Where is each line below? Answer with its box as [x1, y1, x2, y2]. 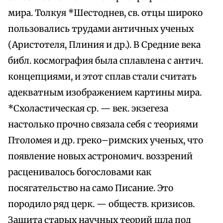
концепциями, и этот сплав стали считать [8, 71, 197, 83]
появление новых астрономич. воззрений [8, 151, 193, 162]
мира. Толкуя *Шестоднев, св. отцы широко [8, 7, 203, 19]
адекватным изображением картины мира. [8, 87, 202, 99]
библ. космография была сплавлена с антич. [8, 55, 203, 67]
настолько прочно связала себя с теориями [8, 119, 198, 130]
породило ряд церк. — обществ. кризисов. [8, 199, 195, 210]
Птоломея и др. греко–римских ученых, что [8, 135, 203, 146]
